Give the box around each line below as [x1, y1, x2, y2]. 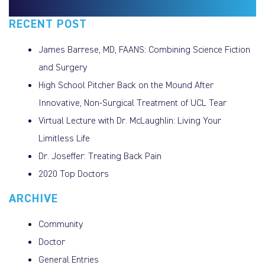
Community [38, 220, 83, 230]
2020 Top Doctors [38, 170, 109, 180]
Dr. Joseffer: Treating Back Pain [38, 152, 161, 162]
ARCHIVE [9, 193, 58, 205]
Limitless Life [38, 134, 90, 144]
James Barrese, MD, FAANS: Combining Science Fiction [38, 46, 250, 56]
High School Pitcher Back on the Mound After [38, 81, 214, 91]
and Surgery [38, 63, 87, 73]
